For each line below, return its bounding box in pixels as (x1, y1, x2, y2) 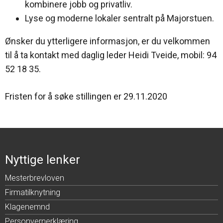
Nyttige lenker (5, 153, 80, 167)
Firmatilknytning (5, 188, 60, 198)
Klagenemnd (5, 202, 50, 212)
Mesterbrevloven (5, 173, 64, 183)
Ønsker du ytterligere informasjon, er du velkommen (5, 35, 210, 46)
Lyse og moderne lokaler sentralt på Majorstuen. (25, 12, 214, 23)
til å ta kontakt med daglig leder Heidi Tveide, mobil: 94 (5, 49, 217, 60)
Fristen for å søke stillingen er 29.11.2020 (5, 91, 167, 102)
